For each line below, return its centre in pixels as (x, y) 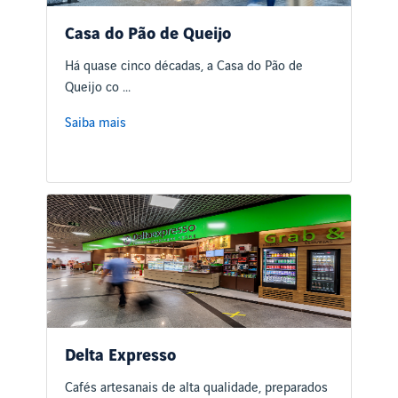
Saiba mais (96, 124)
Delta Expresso (121, 357)
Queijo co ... (98, 88)
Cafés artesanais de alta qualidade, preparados (197, 389)
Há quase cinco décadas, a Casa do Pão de (184, 67)
